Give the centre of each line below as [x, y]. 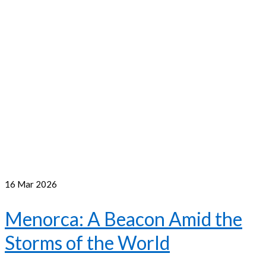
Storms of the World [87, 242]
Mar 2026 [36, 184]
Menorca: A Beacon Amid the [123, 218]
